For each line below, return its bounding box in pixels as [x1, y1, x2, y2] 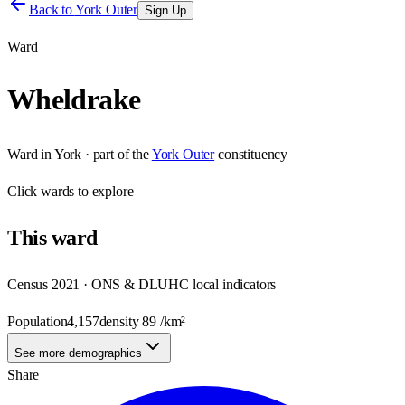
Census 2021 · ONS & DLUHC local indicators [7, 276, 277, 292]
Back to [29, 2, 75, 17]
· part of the [81, 146, 149, 162]
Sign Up [145, 4, 187, 17]
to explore [74, 183, 134, 199]
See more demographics [14, 345, 142, 360]
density [99, 313, 143, 329]
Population [7, 313, 68, 329]
